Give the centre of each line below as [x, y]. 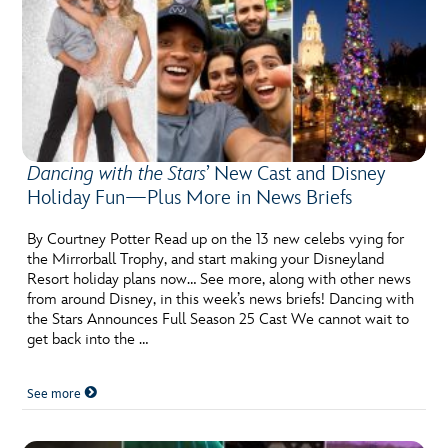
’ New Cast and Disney [296, 174]
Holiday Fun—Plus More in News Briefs [190, 198]
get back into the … [88, 340]
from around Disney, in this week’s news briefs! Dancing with [221, 300]
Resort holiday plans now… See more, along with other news [219, 280]
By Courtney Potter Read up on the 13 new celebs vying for [216, 240]
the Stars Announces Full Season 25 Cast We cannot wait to [218, 320]
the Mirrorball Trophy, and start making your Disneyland [206, 260]
